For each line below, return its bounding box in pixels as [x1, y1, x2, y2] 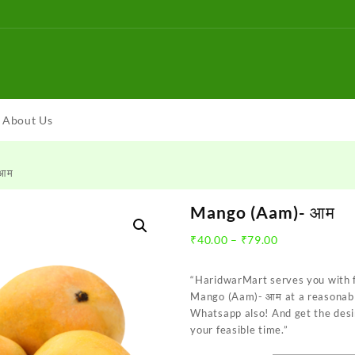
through [277, 282, 321, 296]
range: [277, 249, 312, 262]
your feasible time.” [190, 323, 288, 336]
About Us [2, 113, 53, 127]
